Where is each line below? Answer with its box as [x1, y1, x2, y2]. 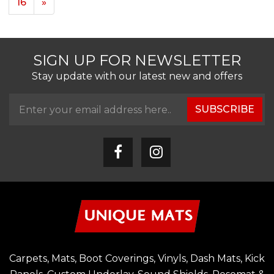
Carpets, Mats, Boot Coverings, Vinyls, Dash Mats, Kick [9, 253, 265, 264]
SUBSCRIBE [195, 103, 254, 115]
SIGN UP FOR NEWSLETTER [33, 51, 241, 69]
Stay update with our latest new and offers [32, 70, 242, 82]
